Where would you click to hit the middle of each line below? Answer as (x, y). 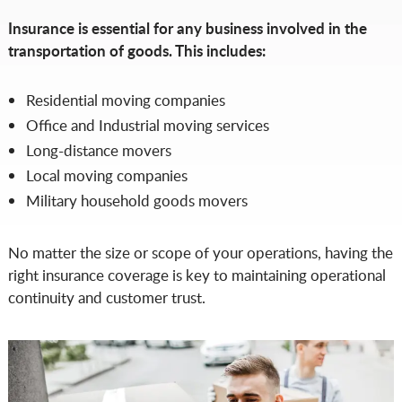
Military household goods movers (136, 201)
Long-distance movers (98, 150)
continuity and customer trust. (106, 297)
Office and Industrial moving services (147, 125)
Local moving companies (106, 175)
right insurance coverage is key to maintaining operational (197, 275)
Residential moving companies (125, 100)
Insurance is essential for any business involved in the (187, 28)
